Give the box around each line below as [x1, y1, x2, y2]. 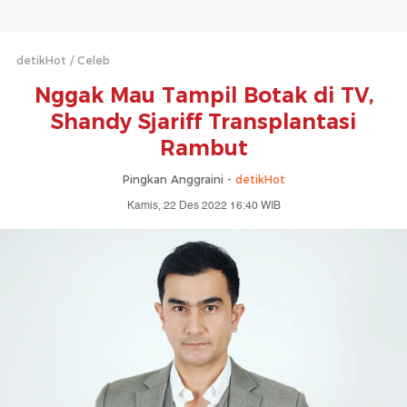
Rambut [159, 135, 248, 161]
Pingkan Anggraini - [122, 173, 235, 186]
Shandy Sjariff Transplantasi [51, 109, 356, 134]
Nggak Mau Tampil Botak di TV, [34, 83, 373, 108]
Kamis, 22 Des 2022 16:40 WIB [126, 197, 281, 214]
